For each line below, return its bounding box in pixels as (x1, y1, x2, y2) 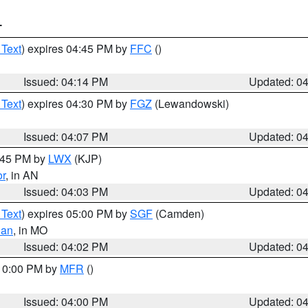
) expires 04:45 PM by (21, 41, 130, 56)
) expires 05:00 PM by (21, 206, 130, 221)
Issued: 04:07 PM (23, 129, 109, 144)
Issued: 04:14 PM (23, 74, 109, 89)
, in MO (13, 222, 47, 238)
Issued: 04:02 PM (23, 239, 109, 254)
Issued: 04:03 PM (23, 184, 109, 199)
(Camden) (153, 206, 204, 221)
